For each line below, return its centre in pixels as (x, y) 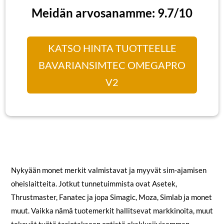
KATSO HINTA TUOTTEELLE (112, 48)
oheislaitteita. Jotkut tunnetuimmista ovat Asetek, (94, 183)
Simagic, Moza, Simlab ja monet (161, 197)
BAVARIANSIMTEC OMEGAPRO (112, 65)
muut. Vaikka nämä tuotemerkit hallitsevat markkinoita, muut (112, 210)
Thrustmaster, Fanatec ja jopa (60, 197)
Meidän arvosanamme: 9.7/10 (112, 12)
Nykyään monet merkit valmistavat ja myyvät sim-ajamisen (108, 170)
